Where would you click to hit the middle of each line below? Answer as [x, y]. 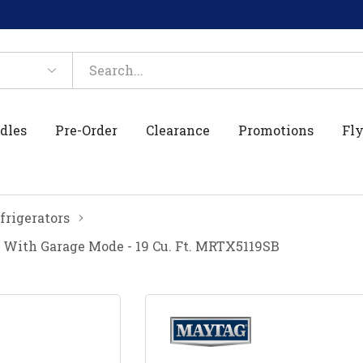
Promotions [276, 130]
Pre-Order [87, 130]
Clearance [178, 130]
